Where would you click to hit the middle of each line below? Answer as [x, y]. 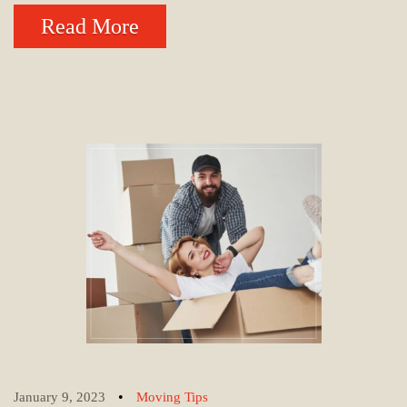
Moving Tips [172, 397]
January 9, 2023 [60, 397]
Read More [90, 26]
